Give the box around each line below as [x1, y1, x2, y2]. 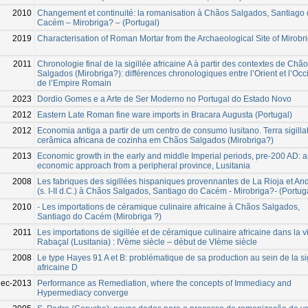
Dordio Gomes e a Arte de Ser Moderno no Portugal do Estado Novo [37, 93, 291, 104]
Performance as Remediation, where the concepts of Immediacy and [37, 278, 291, 288]
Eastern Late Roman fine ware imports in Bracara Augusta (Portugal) [37, 109, 292, 120]
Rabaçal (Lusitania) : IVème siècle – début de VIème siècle [37, 236, 257, 247]
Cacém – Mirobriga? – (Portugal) [37, 17, 159, 27]
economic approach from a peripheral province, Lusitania [37, 160, 250, 170]
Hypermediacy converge [37, 287, 129, 298]
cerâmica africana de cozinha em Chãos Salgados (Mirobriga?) [37, 135, 274, 145]
